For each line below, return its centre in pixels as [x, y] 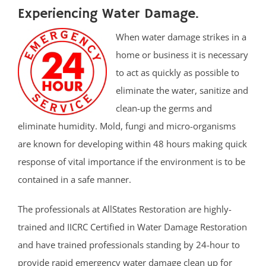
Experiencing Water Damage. [108, 14]
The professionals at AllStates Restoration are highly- [125, 209]
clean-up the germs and [164, 108]
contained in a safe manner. [75, 180]
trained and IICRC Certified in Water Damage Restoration [132, 227]
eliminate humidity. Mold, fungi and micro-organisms [127, 126]
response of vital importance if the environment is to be [132, 162]
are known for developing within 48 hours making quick [132, 144]
